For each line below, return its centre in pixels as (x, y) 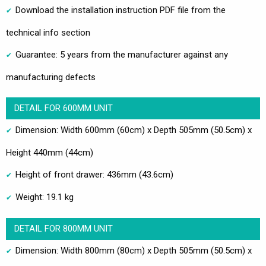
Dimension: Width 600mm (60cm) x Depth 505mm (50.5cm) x (134, 130)
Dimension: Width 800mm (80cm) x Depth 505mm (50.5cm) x (134, 251)
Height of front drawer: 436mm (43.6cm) (94, 175)
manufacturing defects (51, 77)
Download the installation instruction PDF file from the (121, 10)
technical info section (48, 33)
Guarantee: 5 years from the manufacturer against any (122, 55)
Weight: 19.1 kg (45, 197)
